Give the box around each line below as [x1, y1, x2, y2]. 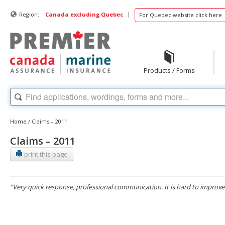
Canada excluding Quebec [45, 11, 123, 18]
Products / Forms [143, 66, 195, 75]
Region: [19, 11, 39, 18]
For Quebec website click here [139, 11, 222, 19]
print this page [23, 149, 68, 159]
